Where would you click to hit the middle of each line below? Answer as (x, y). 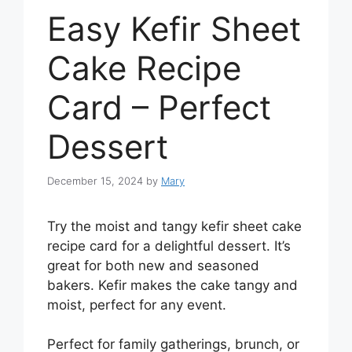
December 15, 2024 (95, 180)
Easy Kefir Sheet (174, 29)
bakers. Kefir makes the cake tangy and (172, 285)
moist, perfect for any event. (137, 304)
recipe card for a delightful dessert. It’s (169, 246)
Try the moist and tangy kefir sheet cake (174, 226)
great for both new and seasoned (153, 265)
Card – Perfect (159, 108)
